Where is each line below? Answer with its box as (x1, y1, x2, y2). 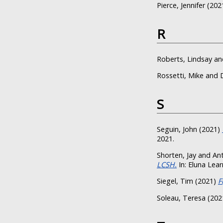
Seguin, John (157, 124, 197, 134)
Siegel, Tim (157, 176, 193, 186)
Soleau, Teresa (157, 193, 206, 203)
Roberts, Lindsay (157, 54, 212, 64)
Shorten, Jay (157, 150, 196, 160)
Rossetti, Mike (157, 71, 204, 81)
